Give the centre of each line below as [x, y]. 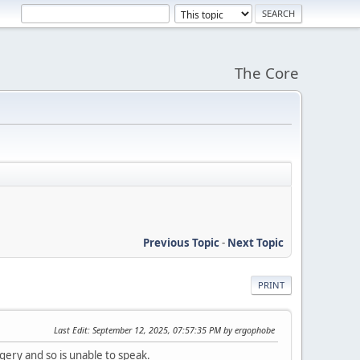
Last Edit [71, 329]
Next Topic [256, 242]
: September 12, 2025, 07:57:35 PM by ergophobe [181, 329]
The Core [267, 73]
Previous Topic [181, 242]
